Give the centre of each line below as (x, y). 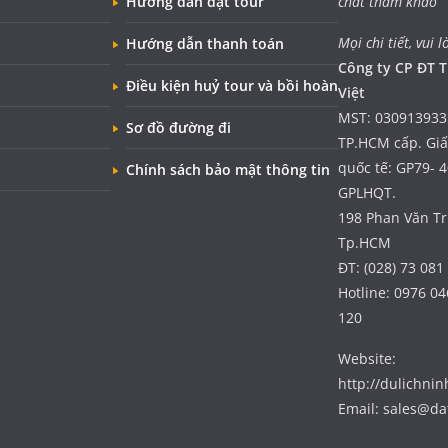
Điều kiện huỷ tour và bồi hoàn (232, 86)
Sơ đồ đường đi (178, 128)
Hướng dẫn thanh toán (205, 44)
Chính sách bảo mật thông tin (228, 170)
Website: (367, 359)
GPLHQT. (367, 193)
